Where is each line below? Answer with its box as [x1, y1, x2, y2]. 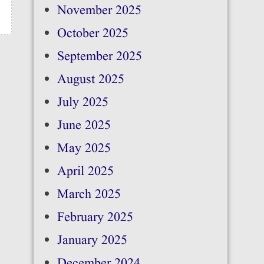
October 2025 [57, 25, 128, 43]
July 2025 [57, 94, 108, 112]
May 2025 [57, 140, 111, 158]
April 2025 [57, 163, 114, 181]
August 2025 [57, 71, 124, 89]
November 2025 [57, 2, 141, 20]
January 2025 [57, 232, 127, 250]
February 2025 [57, 209, 133, 227]
